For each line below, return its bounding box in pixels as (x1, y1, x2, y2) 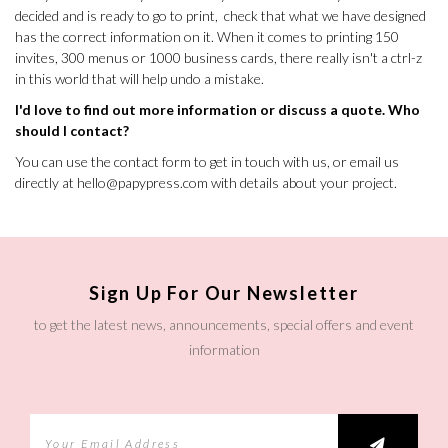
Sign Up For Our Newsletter (89, 281, 359, 304)
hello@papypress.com (77, 173, 208, 191)
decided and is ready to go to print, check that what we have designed (15, 7, 426, 25)
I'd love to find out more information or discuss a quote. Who (15, 100, 420, 118)
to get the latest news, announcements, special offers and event (34, 315, 414, 333)
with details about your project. (208, 173, 397, 191)
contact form (114, 152, 191, 170)
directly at (15, 173, 77, 191)
